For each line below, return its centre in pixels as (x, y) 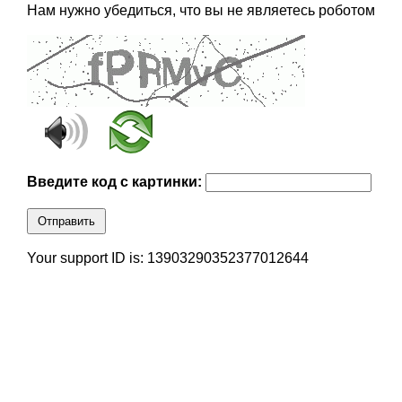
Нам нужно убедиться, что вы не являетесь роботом (201, 11)
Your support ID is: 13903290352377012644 (167, 258)
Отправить (66, 222)
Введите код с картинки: (116, 182)
